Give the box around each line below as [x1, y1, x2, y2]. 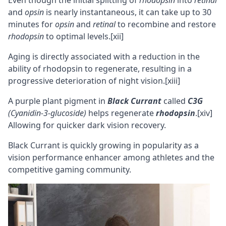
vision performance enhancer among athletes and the [8, 152, 214, 163]
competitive [8, 164, 55, 176]
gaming [55, 164, 84, 176]
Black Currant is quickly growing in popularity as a [8, 140, 199, 151]
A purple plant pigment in [8, 95, 107, 107]
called [161, 95, 188, 107]
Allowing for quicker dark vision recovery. [8, 120, 166, 131]
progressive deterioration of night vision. [8, 75, 165, 87]
